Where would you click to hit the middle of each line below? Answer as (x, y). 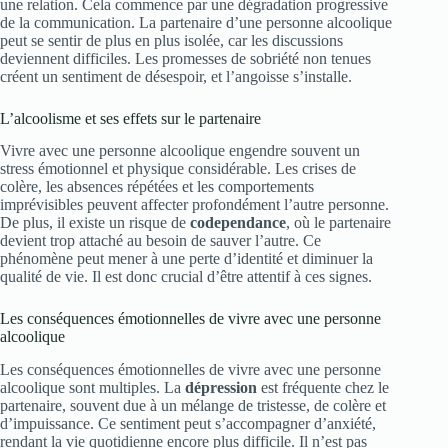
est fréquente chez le (323, 388)
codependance (238, 223)
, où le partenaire (338, 223)
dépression (221, 388)
